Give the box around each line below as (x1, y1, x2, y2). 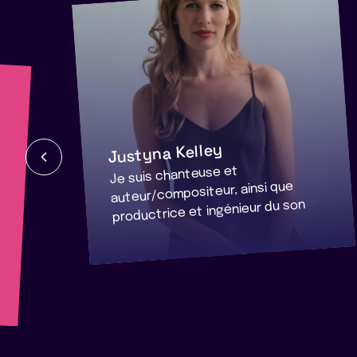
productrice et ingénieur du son (112, 198, 305, 225)
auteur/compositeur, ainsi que (110, 179, 294, 206)
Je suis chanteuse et (108, 163, 239, 187)
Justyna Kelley (107, 139, 223, 168)
